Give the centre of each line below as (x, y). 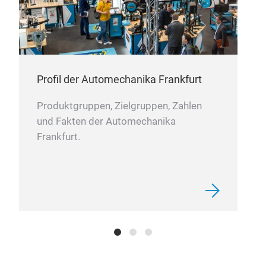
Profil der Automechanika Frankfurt (119, 79)
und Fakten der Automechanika (106, 121)
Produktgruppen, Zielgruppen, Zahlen (119, 106)
